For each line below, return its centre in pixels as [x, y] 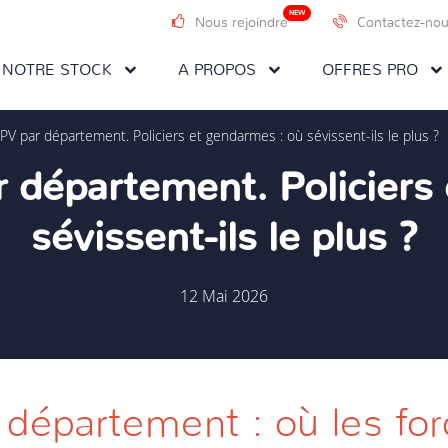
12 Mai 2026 [224, 296]
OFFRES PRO [370, 70]
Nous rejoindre [241, 23]
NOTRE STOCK [57, 70]
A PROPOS [217, 70]
